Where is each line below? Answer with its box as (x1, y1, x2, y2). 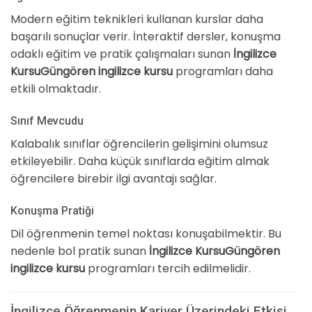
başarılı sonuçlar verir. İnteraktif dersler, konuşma (10, 29, 281, 45)
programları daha (173, 63, 273, 80)
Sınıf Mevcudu (10, 114, 84, 127)
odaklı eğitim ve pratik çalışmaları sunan (10, 46, 233, 63)
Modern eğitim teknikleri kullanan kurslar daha (10, 11, 263, 28)
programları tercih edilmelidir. (85, 260, 251, 276)
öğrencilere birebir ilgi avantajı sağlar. (10, 170, 217, 187)
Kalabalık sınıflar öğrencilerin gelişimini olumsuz (10, 135, 268, 152)
